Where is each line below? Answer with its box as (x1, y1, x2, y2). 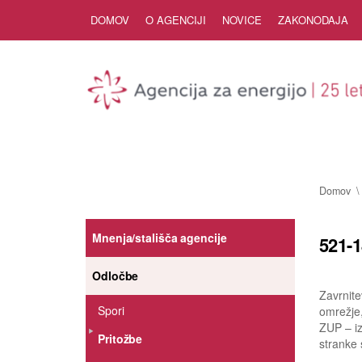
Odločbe (92, 267, 139, 284)
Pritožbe (98, 330, 143, 347)
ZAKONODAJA (278, 12, 348, 27)
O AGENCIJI (145, 12, 206, 27)
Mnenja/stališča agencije (92, 229, 227, 246)
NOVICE (222, 12, 262, 27)
